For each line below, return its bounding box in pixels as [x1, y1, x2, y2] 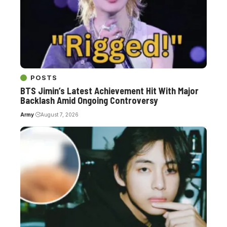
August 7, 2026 [40, 111, 79, 118]
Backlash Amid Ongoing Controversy [20, 95, 158, 106]
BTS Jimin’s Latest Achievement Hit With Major [20, 85, 199, 97]
